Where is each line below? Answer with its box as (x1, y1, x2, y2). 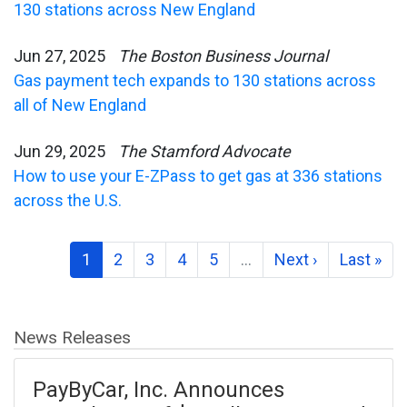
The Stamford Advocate (118, 141, 291, 161)
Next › (274, 249, 317, 269)
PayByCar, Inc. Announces (33, 377, 284, 403)
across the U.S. (14, 190, 122, 210)
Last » (340, 249, 382, 269)
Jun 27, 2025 (14, 45, 105, 65)
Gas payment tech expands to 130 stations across (14, 70, 376, 90)
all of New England (14, 94, 146, 114)
